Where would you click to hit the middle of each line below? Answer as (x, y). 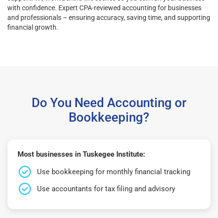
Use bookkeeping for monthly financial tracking (114, 172)
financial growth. (33, 27)
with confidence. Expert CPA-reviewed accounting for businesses (104, 8)
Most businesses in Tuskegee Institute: (81, 154)
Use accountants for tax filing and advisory (106, 189)
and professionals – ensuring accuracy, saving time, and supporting (109, 17)
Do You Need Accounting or (109, 102)
